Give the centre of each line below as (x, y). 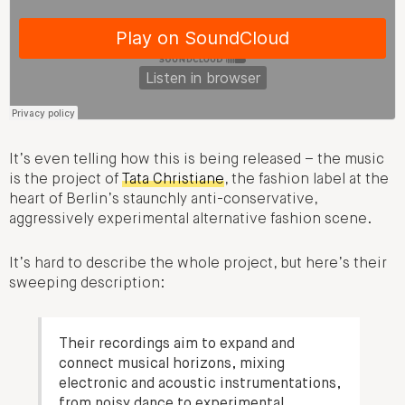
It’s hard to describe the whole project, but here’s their (198, 264)
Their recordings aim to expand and (177, 345)
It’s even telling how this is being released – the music (197, 160)
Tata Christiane (173, 180)
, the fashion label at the (306, 180)
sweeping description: (87, 283)
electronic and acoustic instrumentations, (200, 385)
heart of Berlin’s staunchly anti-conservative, (163, 200)
